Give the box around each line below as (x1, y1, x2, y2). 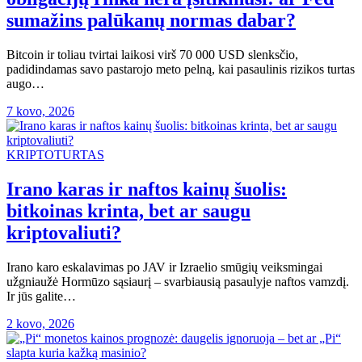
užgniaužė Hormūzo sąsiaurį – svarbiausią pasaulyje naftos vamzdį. (6, 275, 349, 289)
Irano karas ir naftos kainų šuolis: (6, 179, 287, 200)
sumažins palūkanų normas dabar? (6, 10, 296, 32)
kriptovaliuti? (6, 222, 121, 244)
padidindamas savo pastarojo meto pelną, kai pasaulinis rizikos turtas (6, 62, 355, 77)
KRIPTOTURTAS (6, 148, 104, 162)
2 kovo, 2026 (6, 317, 74, 331)
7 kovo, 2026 (6, 104, 74, 119)
